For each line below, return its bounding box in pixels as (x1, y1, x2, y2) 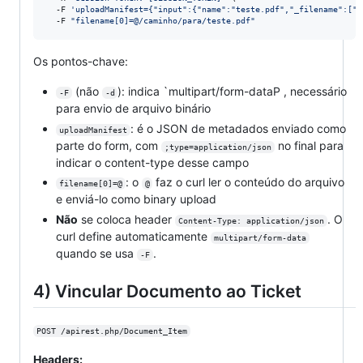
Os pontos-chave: (33, 54, 128, 69)
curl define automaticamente (56, 228, 211, 243)
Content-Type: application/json (177, 216, 324, 225)
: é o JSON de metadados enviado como (130, 121, 349, 135)
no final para (274, 138, 347, 152)
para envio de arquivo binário (56, 101, 211, 116)
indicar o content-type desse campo (56, 155, 249, 169)
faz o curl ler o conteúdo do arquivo (152, 175, 348, 190)
